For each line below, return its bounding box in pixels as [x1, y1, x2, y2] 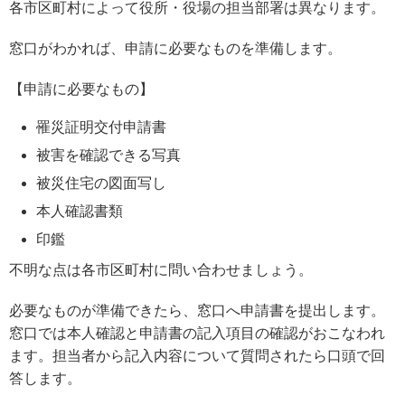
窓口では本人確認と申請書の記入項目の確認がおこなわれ [9, 325, 385, 341]
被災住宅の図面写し [36, 174, 166, 191]
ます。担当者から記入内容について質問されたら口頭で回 [9, 347, 385, 363]
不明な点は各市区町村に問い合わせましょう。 [9, 261, 313, 278]
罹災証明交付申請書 [36, 118, 166, 135]
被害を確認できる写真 [36, 146, 181, 163]
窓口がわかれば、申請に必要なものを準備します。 [9, 40, 342, 56]
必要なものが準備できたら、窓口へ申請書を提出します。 [9, 302, 385, 318]
